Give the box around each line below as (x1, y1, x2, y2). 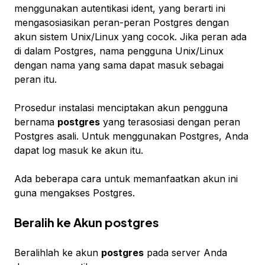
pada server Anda (144, 247, 227, 259)
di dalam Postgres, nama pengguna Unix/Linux (14, 45, 224, 57)
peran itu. (14, 73, 57, 86)
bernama (14, 116, 57, 128)
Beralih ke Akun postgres (14, 215, 159, 230)
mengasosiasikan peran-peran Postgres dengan (14, 17, 229, 29)
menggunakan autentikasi (14, 2, 131, 15)
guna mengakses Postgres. (14, 187, 135, 199)
